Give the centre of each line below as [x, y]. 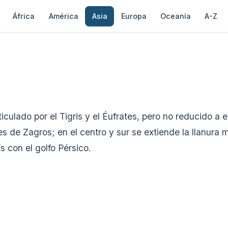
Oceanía [176, 16]
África [24, 16]
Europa [134, 16]
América [63, 16]
